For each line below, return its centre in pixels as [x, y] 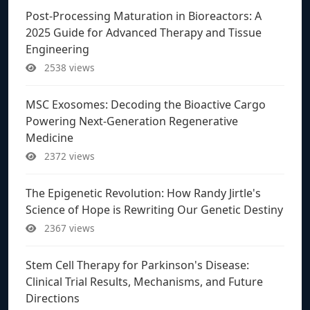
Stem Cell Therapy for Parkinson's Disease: [137, 265]
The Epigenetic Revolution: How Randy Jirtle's [143, 193]
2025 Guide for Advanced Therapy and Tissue [144, 32]
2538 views [68, 67]
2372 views [68, 156]
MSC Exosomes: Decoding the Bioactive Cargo [146, 104]
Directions [53, 298]
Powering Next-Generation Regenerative [132, 121]
